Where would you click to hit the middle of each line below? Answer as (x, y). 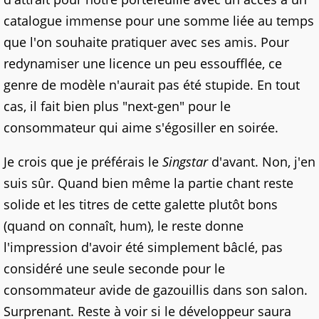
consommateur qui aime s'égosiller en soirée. (141, 128)
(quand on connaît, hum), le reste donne (124, 226)
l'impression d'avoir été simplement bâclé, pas (143, 247)
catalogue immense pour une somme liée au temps (159, 21)
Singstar (185, 162)
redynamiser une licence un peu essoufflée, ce (143, 64)
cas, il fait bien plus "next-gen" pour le (117, 106)
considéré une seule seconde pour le (114, 269)
